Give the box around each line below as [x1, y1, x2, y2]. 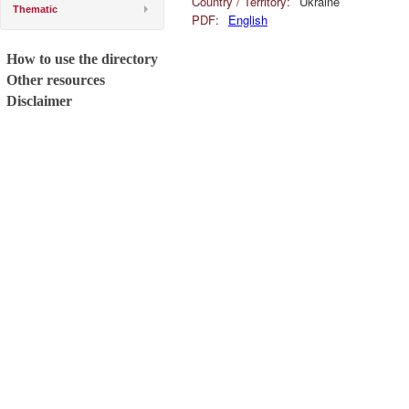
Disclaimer [6, 93, 72, 109]
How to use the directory [6, 51, 158, 67]
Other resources [6, 72, 105, 88]
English [228, 11, 267, 28]
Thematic [13, 4, 58, 15]
